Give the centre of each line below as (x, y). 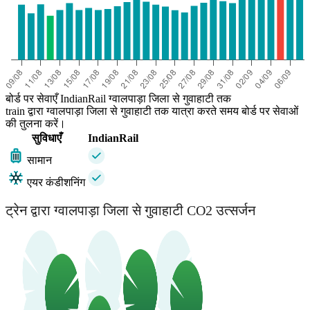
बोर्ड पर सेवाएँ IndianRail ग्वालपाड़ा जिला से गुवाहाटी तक (118, 99)
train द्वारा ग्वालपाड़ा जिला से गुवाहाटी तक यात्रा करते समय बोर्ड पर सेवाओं (152, 111)
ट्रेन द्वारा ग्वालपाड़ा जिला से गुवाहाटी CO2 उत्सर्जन (130, 210)
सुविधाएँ (46, 138)
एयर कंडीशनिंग (56, 183)
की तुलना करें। (36, 124)
